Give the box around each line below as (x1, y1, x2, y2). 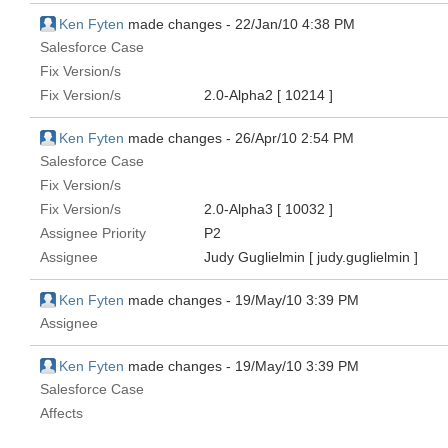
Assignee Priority (40, 225, 146, 241)
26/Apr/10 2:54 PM (235, 130, 354, 146)
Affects (40, 405, 83, 421)
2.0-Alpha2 (204, 87, 277, 103)
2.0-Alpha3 (204, 201, 277, 217)
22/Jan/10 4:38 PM (235, 16, 355, 32)
